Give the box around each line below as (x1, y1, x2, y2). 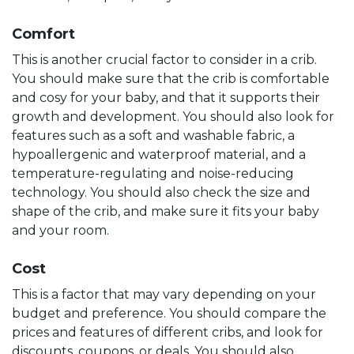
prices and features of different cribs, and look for (12, 324, 323, 340)
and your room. (12, 222, 109, 238)
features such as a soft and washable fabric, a (12, 127, 295, 143)
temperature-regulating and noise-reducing (12, 165, 294, 181)
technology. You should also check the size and (12, 184, 311, 200)
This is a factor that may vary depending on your (12, 286, 316, 302)
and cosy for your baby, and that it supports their (12, 89, 320, 105)
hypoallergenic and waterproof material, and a (12, 146, 306, 162)
